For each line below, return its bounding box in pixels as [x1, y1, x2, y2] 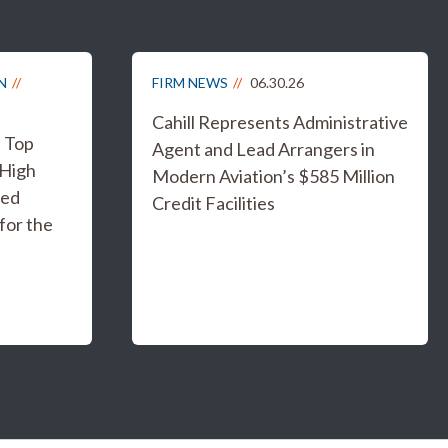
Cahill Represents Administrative [152, 111, 408, 133]
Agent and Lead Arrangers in [152, 138, 375, 160]
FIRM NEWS [152, 74, 228, 91]
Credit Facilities [152, 192, 275, 214]
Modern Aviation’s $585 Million [152, 165, 395, 187]
